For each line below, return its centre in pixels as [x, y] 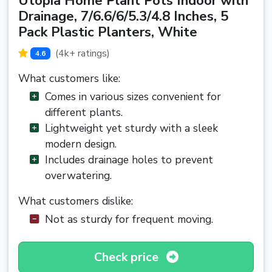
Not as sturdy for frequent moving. [129, 219]
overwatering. [78, 175]
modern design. [81, 144]
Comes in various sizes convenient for [133, 97]
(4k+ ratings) [82, 53]
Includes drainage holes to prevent [129, 160]
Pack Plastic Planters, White [108, 32]
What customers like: [69, 78]
